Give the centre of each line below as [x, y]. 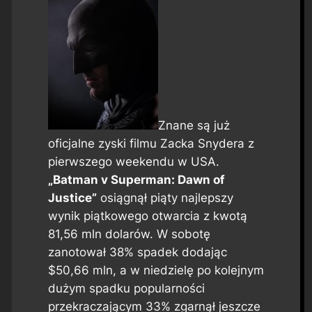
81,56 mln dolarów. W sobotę [129, 234]
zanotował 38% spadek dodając [137, 252]
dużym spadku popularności [126, 288]
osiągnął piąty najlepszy [165, 197]
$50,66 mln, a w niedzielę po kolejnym [156, 270]
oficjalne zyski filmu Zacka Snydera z [151, 143]
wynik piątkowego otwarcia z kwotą [147, 216]
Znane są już [194, 125]
